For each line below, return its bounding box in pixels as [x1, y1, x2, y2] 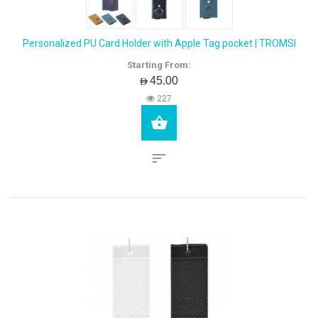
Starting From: [127, 60, 191, 70]
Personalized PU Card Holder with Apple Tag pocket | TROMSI [22, 38, 296, 49]
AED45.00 [140, 73, 178, 87]
